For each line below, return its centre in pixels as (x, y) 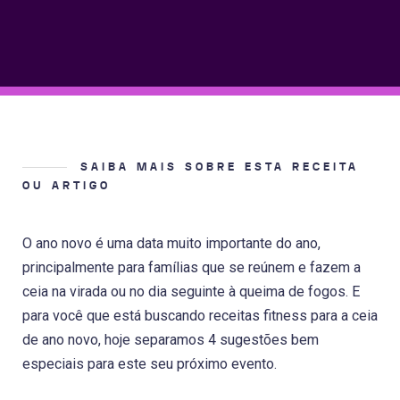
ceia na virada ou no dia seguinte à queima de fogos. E (191, 292)
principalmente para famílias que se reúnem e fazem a (192, 268)
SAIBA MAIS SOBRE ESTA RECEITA (220, 167)
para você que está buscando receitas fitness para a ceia (200, 316)
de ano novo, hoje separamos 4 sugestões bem (171, 340)
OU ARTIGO (67, 186)
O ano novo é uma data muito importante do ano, (171, 244)
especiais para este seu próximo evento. (150, 364)
